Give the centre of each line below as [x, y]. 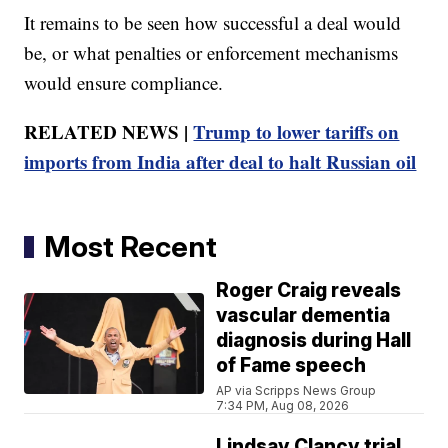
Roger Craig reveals [309, 290]
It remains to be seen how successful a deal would [213, 22]
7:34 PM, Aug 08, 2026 [283, 405]
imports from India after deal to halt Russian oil [220, 161]
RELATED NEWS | [109, 131]
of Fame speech [291, 365]
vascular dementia [303, 315]
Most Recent [131, 246]
